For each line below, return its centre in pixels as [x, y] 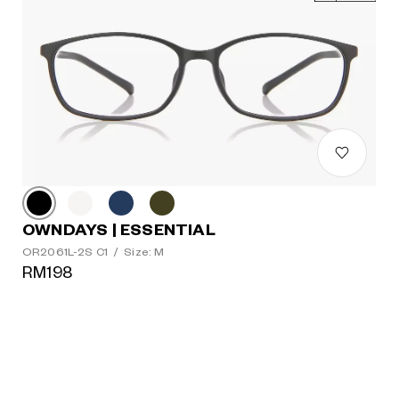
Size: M [144, 252]
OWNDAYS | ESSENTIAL [119, 230]
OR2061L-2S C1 [66, 252]
